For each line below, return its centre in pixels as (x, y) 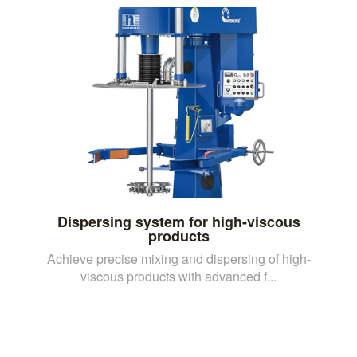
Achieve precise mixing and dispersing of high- (178, 258)
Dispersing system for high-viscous (178, 221)
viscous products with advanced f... (178, 276)
